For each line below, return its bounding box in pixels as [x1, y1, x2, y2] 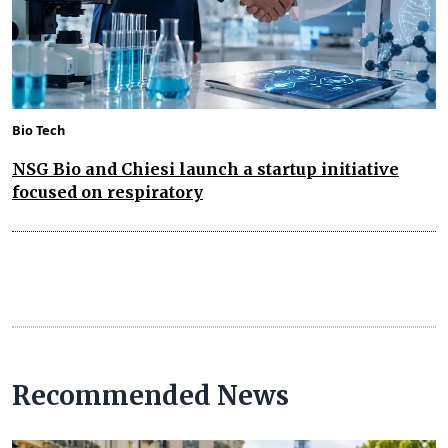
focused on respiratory [12, 181, 203, 202]
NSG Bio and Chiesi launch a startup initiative [12, 158, 399, 179]
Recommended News [12, 378, 289, 412]
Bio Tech [12, 120, 65, 139]
